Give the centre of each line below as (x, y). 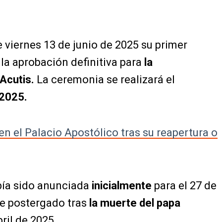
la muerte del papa (135, 203)
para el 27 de (184, 186)
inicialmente (122, 186)
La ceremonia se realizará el (105, 80)
